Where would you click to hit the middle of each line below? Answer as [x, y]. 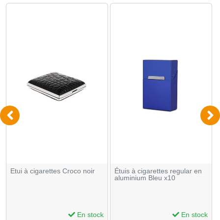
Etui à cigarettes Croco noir [53, 171]
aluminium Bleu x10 [145, 178]
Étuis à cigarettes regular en [158, 171]
